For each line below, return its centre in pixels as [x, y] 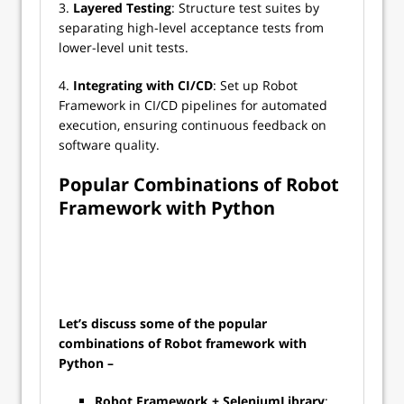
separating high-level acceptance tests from [191, 28]
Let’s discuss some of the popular [163, 323]
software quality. [111, 145]
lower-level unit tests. [125, 47]
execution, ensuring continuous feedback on [193, 125]
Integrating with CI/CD [143, 85]
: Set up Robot [255, 85]
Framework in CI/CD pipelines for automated [193, 105]
